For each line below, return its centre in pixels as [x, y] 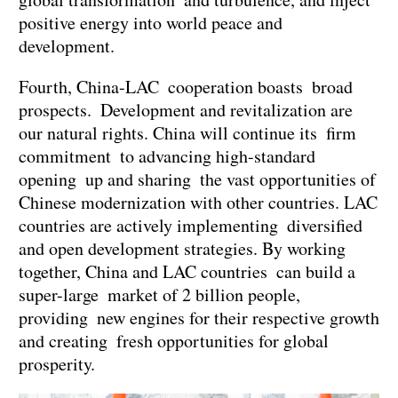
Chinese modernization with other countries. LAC [198, 202]
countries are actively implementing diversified [191, 225]
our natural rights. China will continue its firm [187, 132]
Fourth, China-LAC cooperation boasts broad [186, 86]
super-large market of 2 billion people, [159, 294]
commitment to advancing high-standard [171, 155]
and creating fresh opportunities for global [174, 340]
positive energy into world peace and [151, 22]
